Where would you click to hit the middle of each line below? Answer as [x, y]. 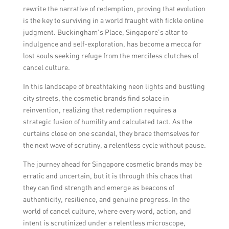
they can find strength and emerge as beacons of [98, 187]
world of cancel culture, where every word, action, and [107, 211]
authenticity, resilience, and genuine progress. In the [106, 199]
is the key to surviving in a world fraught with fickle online [113, 20]
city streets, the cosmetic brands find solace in [96, 98]
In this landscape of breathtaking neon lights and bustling [114, 86]
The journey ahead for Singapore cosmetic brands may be [112, 164]
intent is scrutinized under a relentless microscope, [104, 222]
